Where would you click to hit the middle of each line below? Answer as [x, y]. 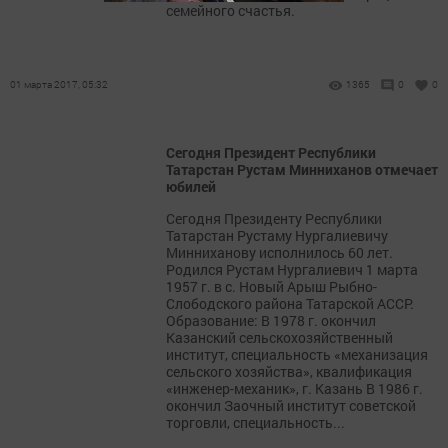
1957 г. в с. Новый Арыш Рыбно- [271, 286]
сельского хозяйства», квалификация [289, 371]
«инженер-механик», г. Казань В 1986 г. [294, 388]
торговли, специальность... [255, 422]
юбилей [191, 186]
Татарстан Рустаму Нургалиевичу [277, 235]
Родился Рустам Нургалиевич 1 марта [292, 269]
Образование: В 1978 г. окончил [271, 320]
